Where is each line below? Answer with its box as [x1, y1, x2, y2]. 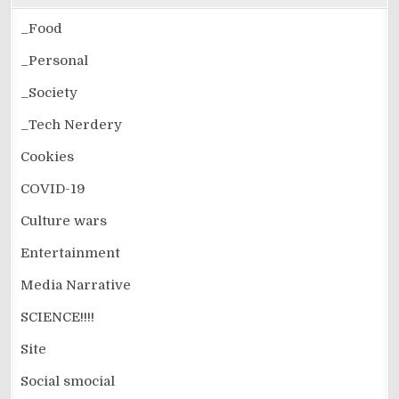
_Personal [20, 53, 89, 69]
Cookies [20, 149, 75, 165]
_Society [20, 85, 78, 101]
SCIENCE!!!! [20, 309, 95, 325]
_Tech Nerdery [20, 117, 123, 133]
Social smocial [20, 373, 116, 389]
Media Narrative [20, 277, 132, 293]
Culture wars [20, 213, 108, 229]
